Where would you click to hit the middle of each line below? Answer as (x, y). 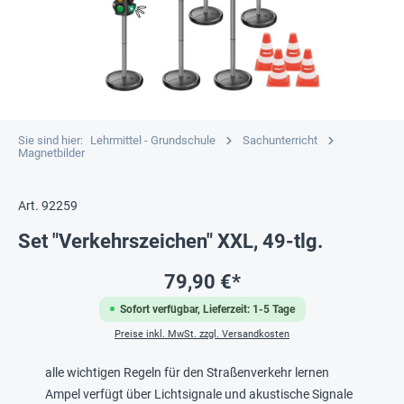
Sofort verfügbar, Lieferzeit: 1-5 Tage (207, 309)
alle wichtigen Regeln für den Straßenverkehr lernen (187, 372)
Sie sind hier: (50, 140)
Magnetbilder (51, 152)
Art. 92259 (48, 205)
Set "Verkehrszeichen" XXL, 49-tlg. (170, 241)
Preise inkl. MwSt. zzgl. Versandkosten (202, 334)
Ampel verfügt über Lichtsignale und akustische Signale (199, 394)
